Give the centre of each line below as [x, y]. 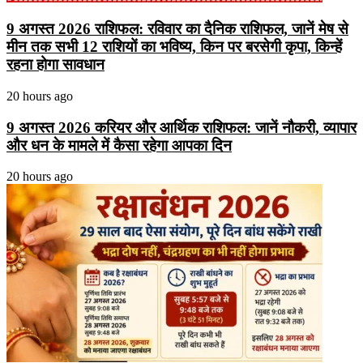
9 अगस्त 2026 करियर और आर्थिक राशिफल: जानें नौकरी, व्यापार [181, 127]
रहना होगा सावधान [56, 65]
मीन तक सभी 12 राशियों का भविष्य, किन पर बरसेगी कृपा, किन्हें [174, 47]
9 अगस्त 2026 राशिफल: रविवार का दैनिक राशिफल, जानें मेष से [177, 29]
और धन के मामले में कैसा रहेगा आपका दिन [119, 145]
